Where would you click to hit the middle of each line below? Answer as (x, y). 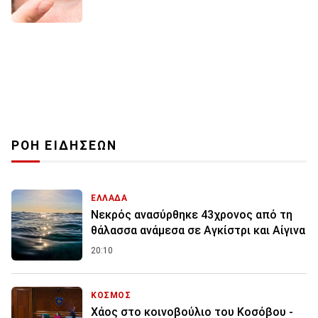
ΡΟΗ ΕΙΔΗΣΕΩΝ (65, 145)
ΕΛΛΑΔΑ (109, 198)
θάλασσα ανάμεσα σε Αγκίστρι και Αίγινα (198, 230)
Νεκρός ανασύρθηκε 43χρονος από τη (192, 214)
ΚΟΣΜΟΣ (111, 295)
